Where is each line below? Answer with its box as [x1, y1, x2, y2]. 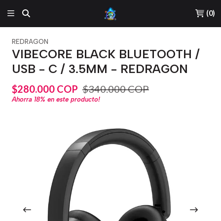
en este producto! [45, 95, 100, 104]
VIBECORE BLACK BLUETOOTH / [12, 47, 200, 61]
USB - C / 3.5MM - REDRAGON [12, 62, 188, 76]
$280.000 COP [12, 82, 78, 95]
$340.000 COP [82, 82, 149, 95]
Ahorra [12, 95, 34, 104]
